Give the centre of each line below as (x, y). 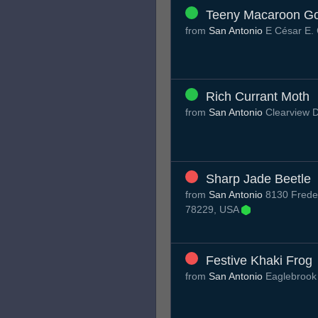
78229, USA (213, 209)
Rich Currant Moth (258, 97)
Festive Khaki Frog (259, 261)
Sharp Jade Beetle (258, 179)
